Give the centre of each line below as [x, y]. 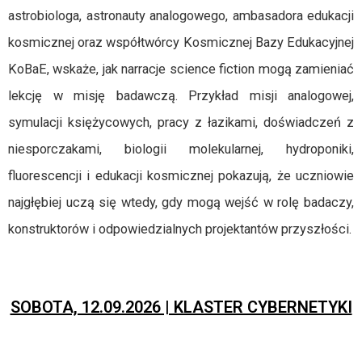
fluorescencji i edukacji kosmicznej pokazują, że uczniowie [181, 176]
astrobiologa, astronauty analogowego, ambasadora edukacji [181, 16]
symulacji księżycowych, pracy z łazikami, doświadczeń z [181, 122]
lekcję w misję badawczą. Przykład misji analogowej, [181, 96]
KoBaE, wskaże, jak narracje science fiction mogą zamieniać [181, 69]
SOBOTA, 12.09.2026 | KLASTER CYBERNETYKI [181, 307]
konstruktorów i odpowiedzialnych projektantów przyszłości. [180, 229]
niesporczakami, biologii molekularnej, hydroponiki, [181, 149]
